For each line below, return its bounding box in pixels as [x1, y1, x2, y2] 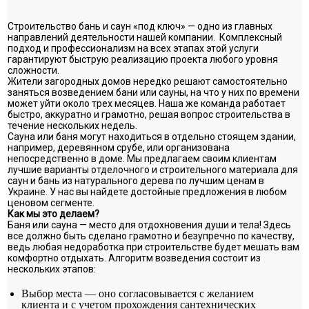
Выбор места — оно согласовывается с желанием [21, 288, 255, 299]
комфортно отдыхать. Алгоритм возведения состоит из [8, 252, 261, 263]
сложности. [8, 65, 60, 76]
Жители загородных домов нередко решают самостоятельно [8, 76, 288, 87]
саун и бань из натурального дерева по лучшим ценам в [8, 175, 265, 186]
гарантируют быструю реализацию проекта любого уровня [8, 54, 279, 65]
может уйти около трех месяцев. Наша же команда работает [8, 98, 286, 109]
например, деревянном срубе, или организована [8, 142, 230, 153]
